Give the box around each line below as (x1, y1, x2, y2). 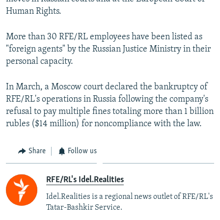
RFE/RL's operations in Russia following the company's (6, 94, 208, 104)
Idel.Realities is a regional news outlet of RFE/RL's (46, 193, 213, 201)
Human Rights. (6, 6, 61, 16)
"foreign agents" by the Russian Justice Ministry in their (6, 44, 211, 54)
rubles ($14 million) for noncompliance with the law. (6, 119, 202, 129)
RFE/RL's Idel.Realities (46, 175, 124, 185)
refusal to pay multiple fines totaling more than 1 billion (6, 107, 214, 116)
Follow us (68, 147, 97, 155)
